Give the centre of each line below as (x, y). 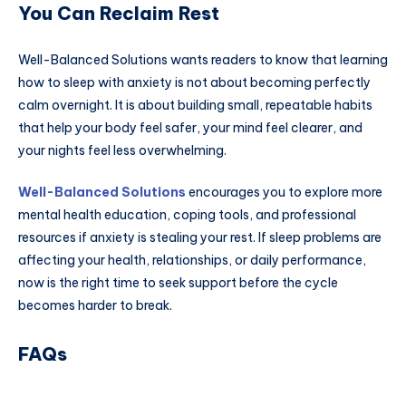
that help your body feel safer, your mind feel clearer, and (190, 128)
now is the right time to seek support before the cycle (178, 283)
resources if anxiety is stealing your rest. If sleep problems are (200, 238)
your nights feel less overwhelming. (122, 151)
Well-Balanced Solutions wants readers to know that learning (203, 60)
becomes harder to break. (95, 306)
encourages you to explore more (284, 193)
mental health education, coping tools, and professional (187, 215)
